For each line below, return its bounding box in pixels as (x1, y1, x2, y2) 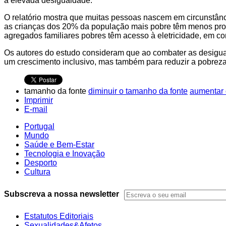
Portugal (24, 122, 54, 131)
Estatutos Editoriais (24, 211, 93, 220)
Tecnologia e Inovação (24, 149, 105, 158)
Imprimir (24, 95, 53, 104)
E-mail (24, 104, 47, 114)
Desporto (24, 158, 57, 167)
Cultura (24, 167, 50, 176)
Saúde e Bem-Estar (24, 140, 94, 149)
